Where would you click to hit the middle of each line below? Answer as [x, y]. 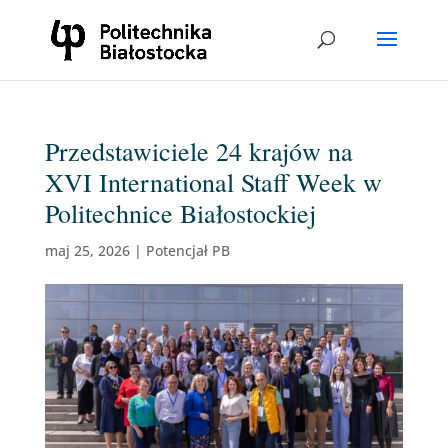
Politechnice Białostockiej [180, 213]
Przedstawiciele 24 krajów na [198, 151]
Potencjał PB [187, 250]
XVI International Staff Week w [213, 182]
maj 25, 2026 [87, 250]
